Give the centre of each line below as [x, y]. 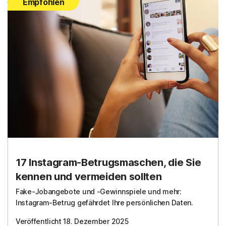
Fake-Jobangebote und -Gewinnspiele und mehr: [99, 192]
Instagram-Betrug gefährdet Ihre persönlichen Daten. [104, 203]
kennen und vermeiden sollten [89, 177]
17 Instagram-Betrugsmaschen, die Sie [108, 163]
